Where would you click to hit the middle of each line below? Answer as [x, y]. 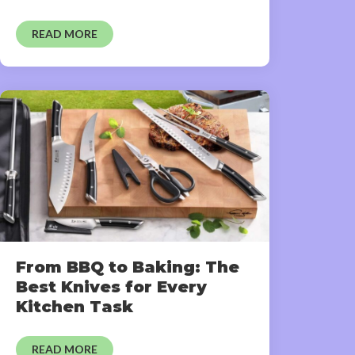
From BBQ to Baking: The [128, 267]
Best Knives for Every [111, 287]
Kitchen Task [74, 307]
